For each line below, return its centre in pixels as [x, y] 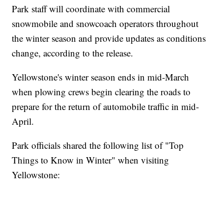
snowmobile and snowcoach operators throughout [105, 24]
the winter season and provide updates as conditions [109, 38]
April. [23, 121]
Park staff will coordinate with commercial [91, 9]
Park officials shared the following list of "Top [98, 145]
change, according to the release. [73, 53]
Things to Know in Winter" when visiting [91, 160]
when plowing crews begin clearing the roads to [101, 92]
